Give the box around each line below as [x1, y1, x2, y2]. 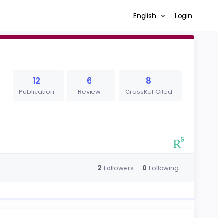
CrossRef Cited [125, 87, 172, 96]
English [133, 10, 158, 20]
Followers [103, 163, 134, 173]
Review [78, 87, 101, 96]
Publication [19, 87, 54, 96]
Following [148, 163, 179, 173]
